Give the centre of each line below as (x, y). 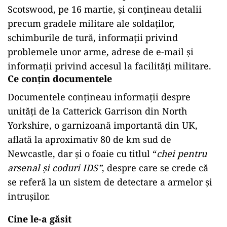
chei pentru (182, 153)
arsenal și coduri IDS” (55, 167)
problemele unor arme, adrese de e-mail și (101, 51)
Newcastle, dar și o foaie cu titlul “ (82, 153)
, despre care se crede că (155, 167)
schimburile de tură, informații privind (93, 37)
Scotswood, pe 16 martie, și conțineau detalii (105, 9)
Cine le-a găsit (40, 219)
